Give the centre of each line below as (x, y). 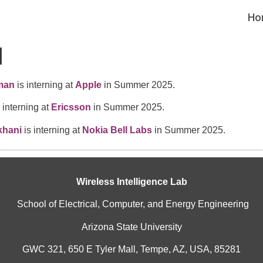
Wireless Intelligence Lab (131, 181)
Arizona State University (131, 227)
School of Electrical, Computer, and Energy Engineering (133, 204)
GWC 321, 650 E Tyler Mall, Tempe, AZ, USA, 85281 (131, 249)
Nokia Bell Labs (117, 130)
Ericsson (71, 107)
